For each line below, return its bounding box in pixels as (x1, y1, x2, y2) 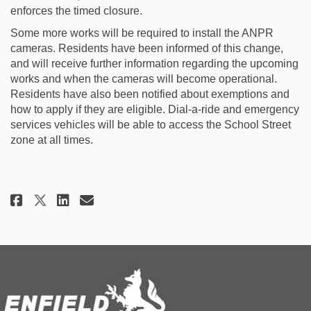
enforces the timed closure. (10, 5, 142, 17)
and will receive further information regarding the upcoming (10, 58, 299, 70)
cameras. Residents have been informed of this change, (10, 42, 283, 55)
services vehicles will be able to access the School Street (10, 119, 291, 131)
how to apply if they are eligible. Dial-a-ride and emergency (10, 103, 299, 116)
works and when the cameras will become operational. (10, 73, 277, 85)
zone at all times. (10, 134, 93, 146)
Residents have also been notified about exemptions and (10, 88, 289, 101)
